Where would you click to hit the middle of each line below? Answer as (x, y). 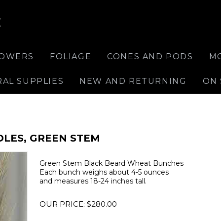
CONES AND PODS (150, 56)
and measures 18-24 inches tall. (93, 181)
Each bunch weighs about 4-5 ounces (104, 172)
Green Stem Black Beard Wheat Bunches (111, 163)
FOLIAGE (71, 56)
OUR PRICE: (62, 204)
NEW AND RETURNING (133, 81)
